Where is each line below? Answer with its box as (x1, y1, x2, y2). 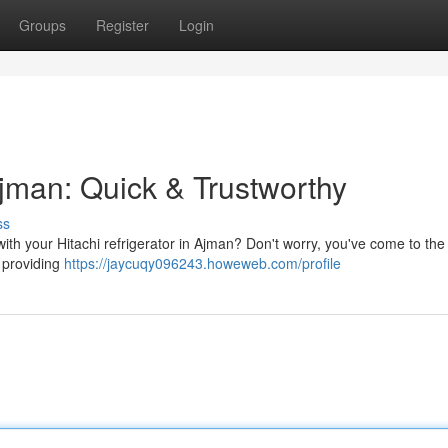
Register (96, 15, 149, 35)
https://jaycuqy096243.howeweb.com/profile (64, 253, 341, 273)
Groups (19, 15, 66, 35)
